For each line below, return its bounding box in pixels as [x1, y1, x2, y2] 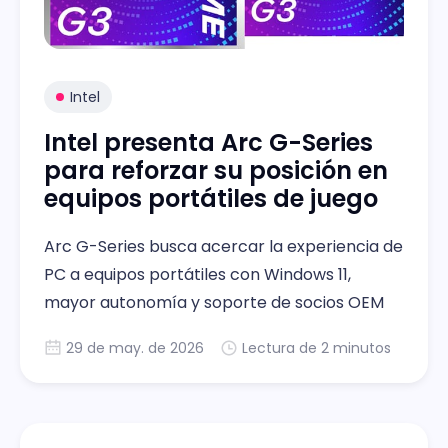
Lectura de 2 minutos [242, 337, 391, 358]
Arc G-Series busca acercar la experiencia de [44, 234, 403, 258]
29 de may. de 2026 [66, 337, 204, 358]
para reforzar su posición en [44, 153, 388, 187]
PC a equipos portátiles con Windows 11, [44, 262, 351, 286]
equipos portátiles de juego [44, 181, 378, 215]
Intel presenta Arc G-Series [44, 125, 373, 159]
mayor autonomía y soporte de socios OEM [44, 290, 384, 314]
